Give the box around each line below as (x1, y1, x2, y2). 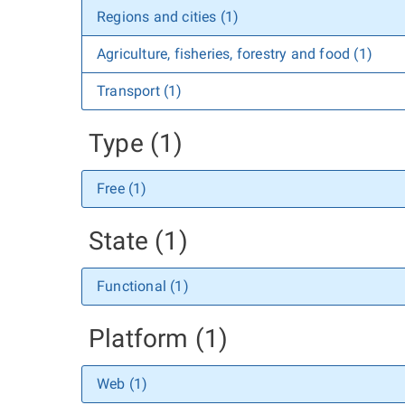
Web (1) (97, 375, 148, 392)
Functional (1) (97, 278, 189, 295)
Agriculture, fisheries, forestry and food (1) (97, 45, 372, 62)
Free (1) (97, 180, 147, 197)
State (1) (89, 226, 188, 256)
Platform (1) (89, 324, 229, 353)
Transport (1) (97, 82, 183, 99)
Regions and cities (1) (97, 8, 240, 25)
